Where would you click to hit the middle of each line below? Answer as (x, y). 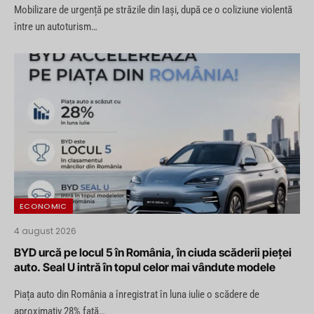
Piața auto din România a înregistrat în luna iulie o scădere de (137, 295)
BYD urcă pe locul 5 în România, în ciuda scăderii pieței (153, 253)
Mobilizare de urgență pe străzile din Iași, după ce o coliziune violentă (153, 9)
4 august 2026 (45, 231)
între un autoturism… (56, 26)
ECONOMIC (43, 206)
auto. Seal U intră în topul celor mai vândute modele (145, 267)
